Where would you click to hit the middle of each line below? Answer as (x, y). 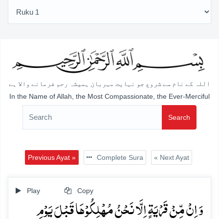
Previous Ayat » (52, 157)
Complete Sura (119, 157)
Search (179, 117)
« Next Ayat (171, 157)
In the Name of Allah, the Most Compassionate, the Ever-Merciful (109, 96)
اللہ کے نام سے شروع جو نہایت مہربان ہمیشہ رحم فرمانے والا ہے (109, 84)
